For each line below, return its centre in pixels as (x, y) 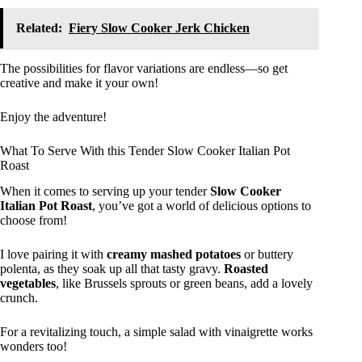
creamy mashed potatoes (174, 255)
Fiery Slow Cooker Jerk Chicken (159, 27)
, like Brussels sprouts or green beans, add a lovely (184, 284)
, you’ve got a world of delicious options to (202, 206)
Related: (39, 27)
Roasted (246, 269)
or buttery (267, 255)
